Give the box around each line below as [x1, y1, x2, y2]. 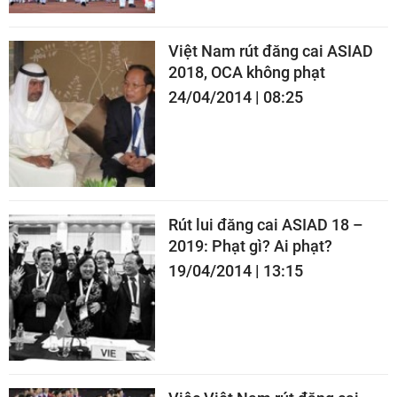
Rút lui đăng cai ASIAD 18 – [168, 214, 363, 234]
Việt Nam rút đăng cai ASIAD [168, 41, 373, 60]
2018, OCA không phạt [168, 62, 325, 82]
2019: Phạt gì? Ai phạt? [168, 236, 332, 255]
